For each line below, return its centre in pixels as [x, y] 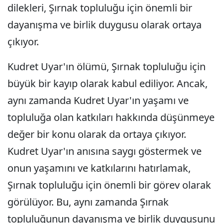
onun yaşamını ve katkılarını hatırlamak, [99, 168]
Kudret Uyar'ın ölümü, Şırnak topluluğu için [107, 66]
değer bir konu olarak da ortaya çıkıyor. [97, 134]
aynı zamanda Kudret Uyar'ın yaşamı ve [98, 100]
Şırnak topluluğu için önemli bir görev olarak [109, 185]
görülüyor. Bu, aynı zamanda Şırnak [88, 202]
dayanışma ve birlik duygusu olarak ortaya [105, 25]
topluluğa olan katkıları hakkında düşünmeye [111, 117]
